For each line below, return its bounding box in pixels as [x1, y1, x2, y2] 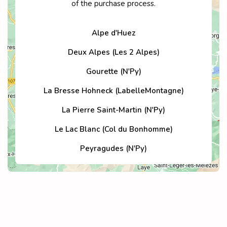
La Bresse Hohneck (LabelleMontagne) [43, 86, 184, 96]
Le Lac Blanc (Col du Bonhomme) [54, 124, 173, 135]
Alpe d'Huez [92, 28, 135, 39]
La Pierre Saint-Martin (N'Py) [62, 105, 165, 116]
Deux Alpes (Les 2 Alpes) [67, 47, 160, 58]
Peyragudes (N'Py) [80, 143, 147, 154]
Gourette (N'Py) [86, 66, 141, 77]
